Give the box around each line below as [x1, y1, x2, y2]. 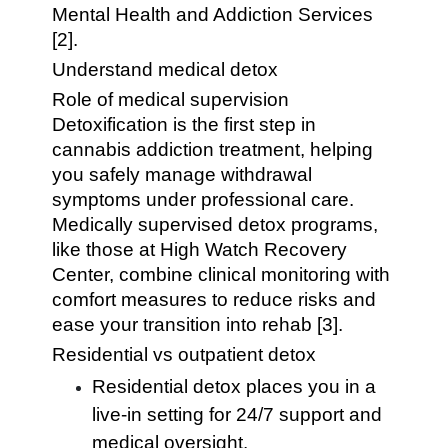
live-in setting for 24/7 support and [92, 404, 383, 425]
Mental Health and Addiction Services [52, 4, 374, 25]
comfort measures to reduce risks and [52, 289, 377, 310]
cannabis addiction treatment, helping [52, 139, 374, 160]
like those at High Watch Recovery [52, 239, 348, 260]
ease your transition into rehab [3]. [52, 314, 344, 335]
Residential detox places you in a [92, 376, 377, 397]
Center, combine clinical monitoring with [52, 264, 391, 285]
